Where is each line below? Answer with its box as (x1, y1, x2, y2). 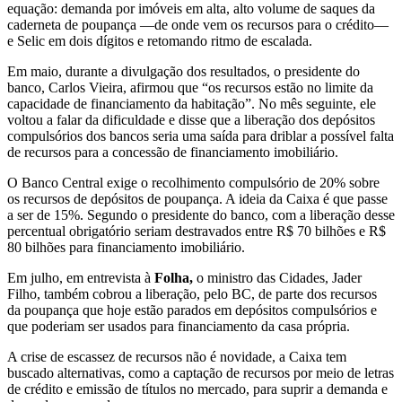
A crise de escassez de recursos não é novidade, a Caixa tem (7, 349, 346, 365)
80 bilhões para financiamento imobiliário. (7, 240, 245, 256)
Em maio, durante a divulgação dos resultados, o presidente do (7, 64, 360, 80)
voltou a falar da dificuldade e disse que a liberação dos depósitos (7, 112, 375, 128)
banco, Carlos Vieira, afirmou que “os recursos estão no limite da (7, 80, 373, 96)
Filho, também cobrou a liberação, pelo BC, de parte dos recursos (7, 286, 377, 302)
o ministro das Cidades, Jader (197, 270, 362, 286)
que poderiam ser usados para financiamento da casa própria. (7, 319, 350, 335)
